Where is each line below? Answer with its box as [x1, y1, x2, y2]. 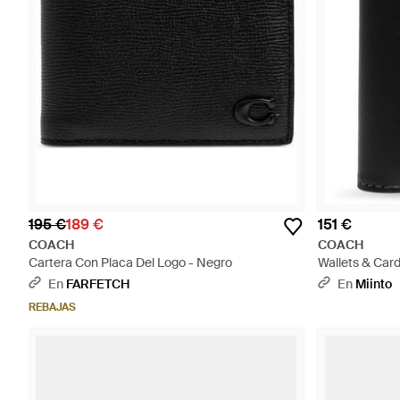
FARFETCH [66, 276, 129, 292]
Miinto [355, 276, 392, 292]
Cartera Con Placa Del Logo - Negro [29, 254, 232, 271]
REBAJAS [29, 300, 76, 314]
